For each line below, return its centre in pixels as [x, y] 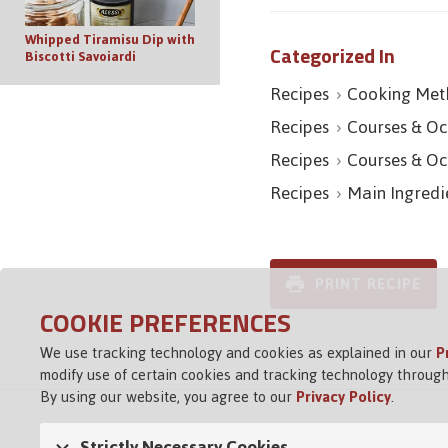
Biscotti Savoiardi [80, 56]
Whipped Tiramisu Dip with [110, 39]
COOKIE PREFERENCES [165, 322]
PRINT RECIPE [368, 283]
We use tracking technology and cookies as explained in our [238, 352]
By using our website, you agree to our [168, 396]
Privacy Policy [343, 396]
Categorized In [332, 55]
